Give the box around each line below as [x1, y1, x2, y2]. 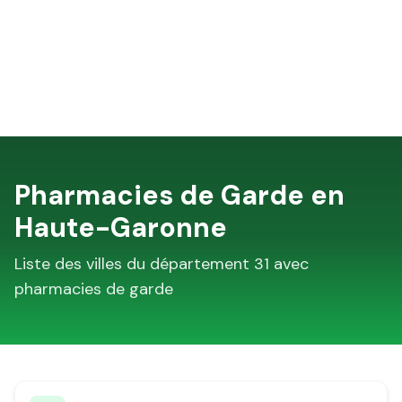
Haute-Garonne [14, 210, 227, 245]
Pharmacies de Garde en [14, 178, 345, 213]
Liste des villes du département [14, 253, 254, 275]
